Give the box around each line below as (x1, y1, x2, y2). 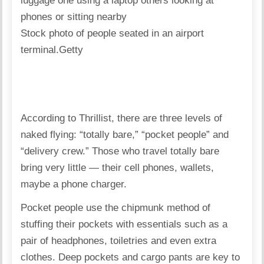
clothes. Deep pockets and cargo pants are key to (21, 251, 240, 263)
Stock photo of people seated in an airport (21, 27, 204, 39)
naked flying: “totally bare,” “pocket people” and (21, 128, 229, 140)
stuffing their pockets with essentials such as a (21, 218, 228, 230)
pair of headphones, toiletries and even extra (21, 235, 217, 246)
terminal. (21, 44, 60, 55)
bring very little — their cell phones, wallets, (21, 161, 214, 173)
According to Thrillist (21, 112, 112, 124)
